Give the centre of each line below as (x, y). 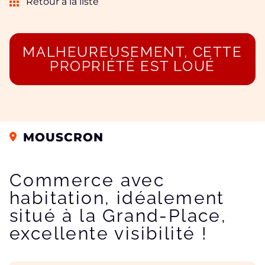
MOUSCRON (61, 137)
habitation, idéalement (117, 198)
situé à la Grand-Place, (118, 215)
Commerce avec (87, 180)
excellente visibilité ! (109, 233)
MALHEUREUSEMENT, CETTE (132, 51)
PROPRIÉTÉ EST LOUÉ (132, 66)
